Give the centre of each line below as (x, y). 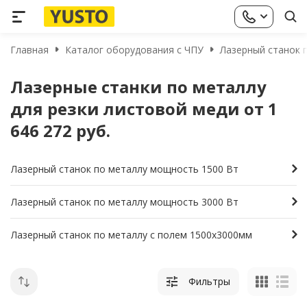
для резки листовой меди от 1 (144, 109)
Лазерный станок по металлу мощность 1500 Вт (125, 169)
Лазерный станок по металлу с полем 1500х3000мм (132, 234)
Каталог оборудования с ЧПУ (134, 49)
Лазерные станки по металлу (138, 87)
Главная (29, 49)
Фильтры (209, 281)
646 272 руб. (60, 131)
